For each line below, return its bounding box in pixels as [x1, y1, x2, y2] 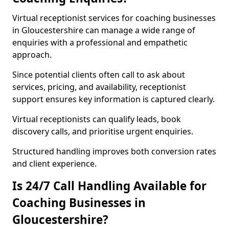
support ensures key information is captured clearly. [12, 94, 215, 105]
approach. [12, 49, 52, 60]
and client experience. [12, 158, 97, 169]
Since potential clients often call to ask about [12, 69, 185, 80]
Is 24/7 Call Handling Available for [12, 178, 207, 194]
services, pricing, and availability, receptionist [12, 81, 186, 93]
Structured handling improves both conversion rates [12, 146, 216, 157]
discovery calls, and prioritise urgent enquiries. [12, 126, 193, 137]
